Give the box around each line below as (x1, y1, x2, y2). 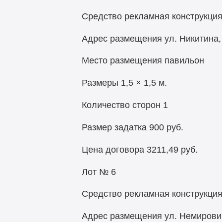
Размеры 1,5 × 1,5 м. (81, 78, 167, 88)
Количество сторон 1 (81, 100, 168, 111)
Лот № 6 (81, 166, 116, 177)
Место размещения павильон (81, 55, 204, 66)
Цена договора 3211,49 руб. (81, 144, 198, 155)
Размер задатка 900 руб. (81, 122, 183, 132)
